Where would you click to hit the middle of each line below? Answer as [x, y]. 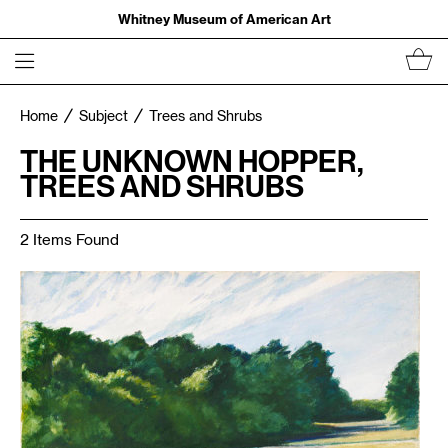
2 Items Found [69, 240]
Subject [103, 117]
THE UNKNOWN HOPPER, [192, 161]
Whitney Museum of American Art [224, 18]
